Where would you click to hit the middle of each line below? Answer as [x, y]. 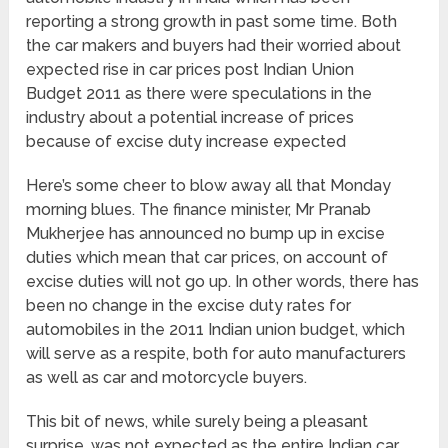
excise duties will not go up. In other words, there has [223, 281]
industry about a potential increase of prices [190, 117]
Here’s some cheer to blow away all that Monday [209, 185]
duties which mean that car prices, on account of [207, 257]
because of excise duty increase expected [186, 141]
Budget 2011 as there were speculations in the [199, 93]
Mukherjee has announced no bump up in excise [206, 233]
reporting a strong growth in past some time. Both [212, 21]
